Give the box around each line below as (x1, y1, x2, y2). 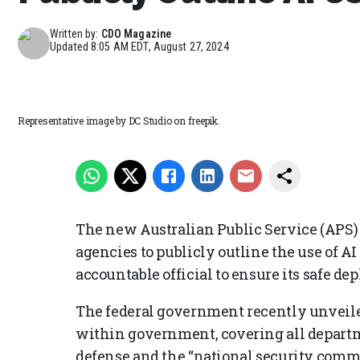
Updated (50, 39, 92, 53)
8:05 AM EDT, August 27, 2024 (91, 39, 229, 53)
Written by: (50, 27, 99, 40)
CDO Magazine (100, 27, 172, 40)
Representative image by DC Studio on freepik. (18, 114, 220, 128)
